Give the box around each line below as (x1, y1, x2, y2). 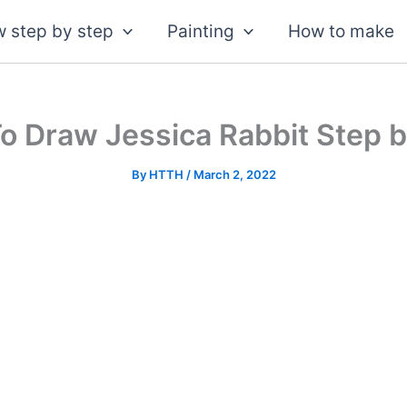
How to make (288, 20, 395, 42)
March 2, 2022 (193, 167, 276, 182)
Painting (167, 20, 234, 42)
